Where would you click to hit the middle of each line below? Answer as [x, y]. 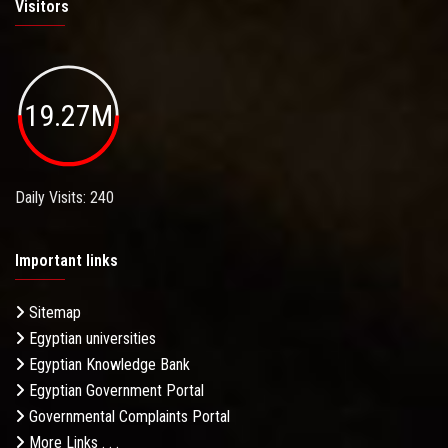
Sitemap [53, 313]
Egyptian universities [90, 339]
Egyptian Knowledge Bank [107, 365]
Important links [66, 261]
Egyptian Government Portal [114, 391]
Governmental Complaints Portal [127, 417]
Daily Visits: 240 [64, 198]
